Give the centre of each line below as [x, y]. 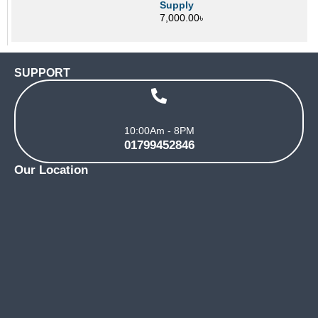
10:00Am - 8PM [159, 131]
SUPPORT [42, 73]
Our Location [51, 170]
